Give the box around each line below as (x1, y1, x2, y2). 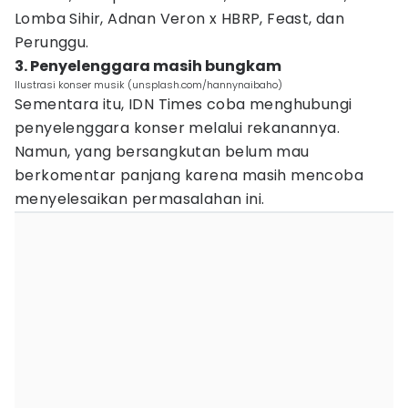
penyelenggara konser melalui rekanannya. (15, 117, 340, 138)
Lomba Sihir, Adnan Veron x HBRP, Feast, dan (15, 8, 345, 29)
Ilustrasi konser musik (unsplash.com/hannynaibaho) (15, 77, 282, 92)
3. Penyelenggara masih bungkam (15, 56, 281, 76)
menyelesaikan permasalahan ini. (15, 189, 265, 209)
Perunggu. (15, 32, 89, 53)
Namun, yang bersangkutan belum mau (15, 141, 310, 162)
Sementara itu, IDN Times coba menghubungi (15, 94, 352, 115)
